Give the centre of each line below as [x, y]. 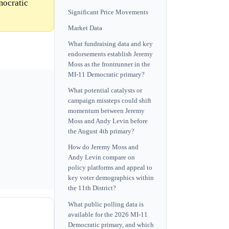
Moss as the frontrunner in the [109, 65]
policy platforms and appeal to [110, 168]
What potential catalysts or [105, 91]
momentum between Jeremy [106, 111]
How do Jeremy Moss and [103, 147]
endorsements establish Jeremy [110, 54]
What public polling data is [106, 204]
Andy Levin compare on [101, 158]
